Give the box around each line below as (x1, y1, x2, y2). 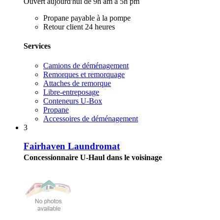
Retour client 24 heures (43, 23, 115, 31)
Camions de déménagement (43, 61, 129, 70)
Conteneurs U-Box (43, 96, 102, 105)
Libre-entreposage (43, 87, 99, 96)
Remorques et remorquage (43, 70, 125, 79)
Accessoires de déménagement (43, 114, 138, 123)
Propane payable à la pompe (43, 14, 131, 23)
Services (24, 42, 51, 51)
